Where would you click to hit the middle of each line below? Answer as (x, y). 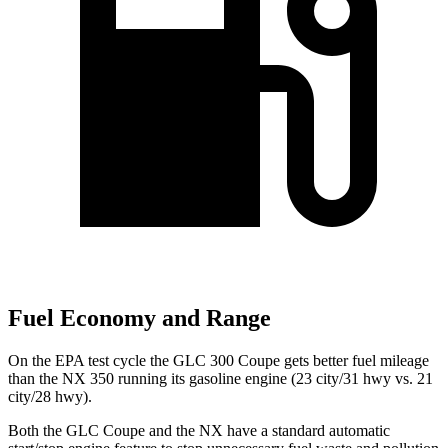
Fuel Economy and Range (139, 318)
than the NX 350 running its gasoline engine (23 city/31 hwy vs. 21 (220, 379)
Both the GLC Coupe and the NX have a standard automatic (199, 431)
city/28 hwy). (50, 397)
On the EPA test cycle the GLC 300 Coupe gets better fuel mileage (218, 361)
